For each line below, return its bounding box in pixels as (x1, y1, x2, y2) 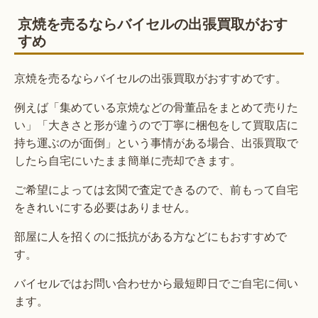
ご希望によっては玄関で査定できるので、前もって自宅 (14, 180, 298, 197)
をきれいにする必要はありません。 (14, 198, 196, 215)
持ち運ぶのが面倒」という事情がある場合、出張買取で (14, 133, 298, 150)
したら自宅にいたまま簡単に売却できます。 (14, 151, 241, 168)
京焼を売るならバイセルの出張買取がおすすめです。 (14, 69, 287, 86)
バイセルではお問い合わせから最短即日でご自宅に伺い (14, 274, 298, 291)
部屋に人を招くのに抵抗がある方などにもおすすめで (14, 227, 287, 244)
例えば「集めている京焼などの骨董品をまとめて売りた (14, 98, 298, 115)
